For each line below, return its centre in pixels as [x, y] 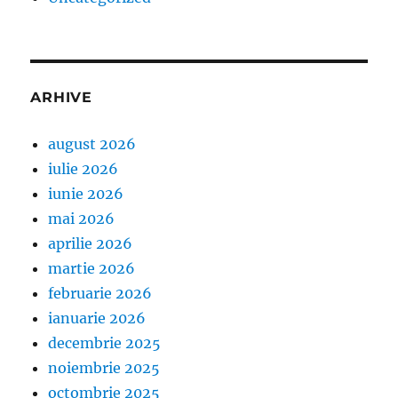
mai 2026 [82, 218]
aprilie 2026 [91, 243]
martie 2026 [92, 268]
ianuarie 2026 [97, 318]
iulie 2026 [84, 168]
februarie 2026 [100, 293]
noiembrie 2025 [104, 367]
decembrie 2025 [105, 342]
